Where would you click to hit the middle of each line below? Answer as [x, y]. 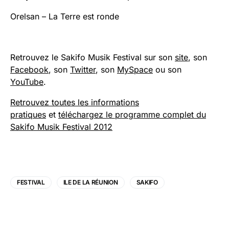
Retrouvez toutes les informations [75, 102]
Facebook [29, 69]
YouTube [27, 82]
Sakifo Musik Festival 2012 [61, 127]
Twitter [83, 69]
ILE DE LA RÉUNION [90, 182]
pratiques [28, 114]
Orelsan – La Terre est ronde [65, 16]
